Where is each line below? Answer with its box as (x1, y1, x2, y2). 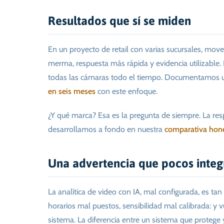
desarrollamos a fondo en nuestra (48, 124, 164, 134)
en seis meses (48, 86, 95, 96)
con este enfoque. (95, 86, 157, 96)
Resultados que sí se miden (48, 14, 191, 28)
